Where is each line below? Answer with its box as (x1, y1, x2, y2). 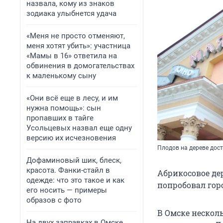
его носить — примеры (26, 186, 107, 195)
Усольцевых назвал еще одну (26, 123, 132, 132)
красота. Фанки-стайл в (26, 166, 110, 175)
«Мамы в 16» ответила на (26, 51, 117, 60)
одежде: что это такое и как (26, 176, 124, 185)
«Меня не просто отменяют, (26, 31, 125, 40)
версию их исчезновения (26, 133, 116, 142)
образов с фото (26, 196, 82, 205)
